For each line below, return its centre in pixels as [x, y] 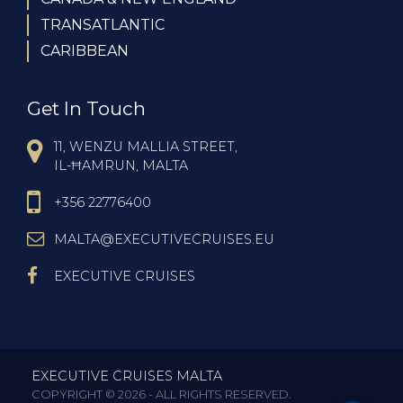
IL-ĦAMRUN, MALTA [121, 166]
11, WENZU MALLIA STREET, [146, 147]
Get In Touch [86, 109]
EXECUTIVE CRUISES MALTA [127, 376]
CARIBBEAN [85, 51]
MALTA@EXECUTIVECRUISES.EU [164, 240]
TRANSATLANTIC [103, 25]
